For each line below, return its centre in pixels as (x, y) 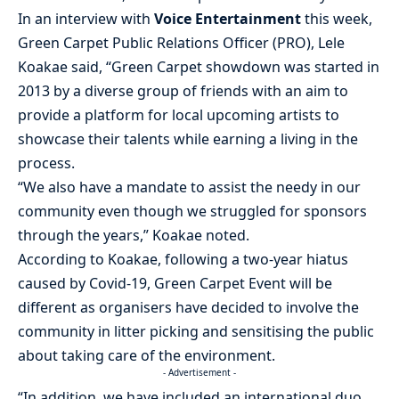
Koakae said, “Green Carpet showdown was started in (199, 66)
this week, (337, 18)
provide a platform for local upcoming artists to (179, 114)
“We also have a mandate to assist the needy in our (189, 187)
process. (46, 163)
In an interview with (86, 18)
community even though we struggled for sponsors (192, 211)
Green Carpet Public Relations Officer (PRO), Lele (181, 42)
